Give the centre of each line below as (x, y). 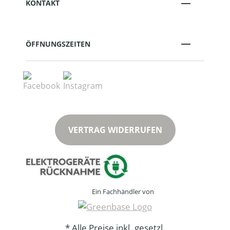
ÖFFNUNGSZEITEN (58, 44)
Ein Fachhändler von (123, 192)
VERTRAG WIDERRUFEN (115, 130)
